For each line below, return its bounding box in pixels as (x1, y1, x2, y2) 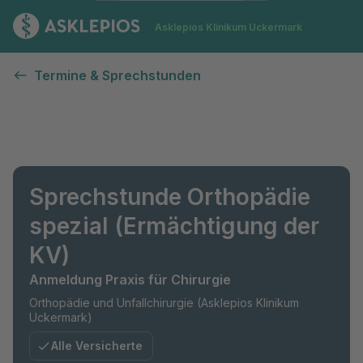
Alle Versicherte (51, 339, 143, 352)
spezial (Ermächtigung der (29, 212, 319, 240)
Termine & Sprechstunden (34, 67, 201, 83)
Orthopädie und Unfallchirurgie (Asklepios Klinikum (29, 296, 299, 310)
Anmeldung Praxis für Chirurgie (29, 271, 231, 288)
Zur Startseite (140, 14, 224, 30)
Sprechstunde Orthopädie (29, 183, 310, 211)
